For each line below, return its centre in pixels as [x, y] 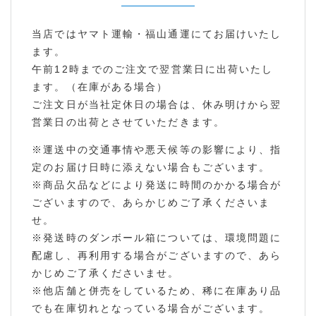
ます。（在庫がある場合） [100, 87]
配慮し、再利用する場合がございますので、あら [157, 256]
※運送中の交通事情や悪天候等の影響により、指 [157, 150]
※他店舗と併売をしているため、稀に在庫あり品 [157, 291]
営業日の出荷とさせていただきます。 [128, 122]
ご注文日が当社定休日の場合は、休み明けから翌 [157, 105]
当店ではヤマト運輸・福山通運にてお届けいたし [157, 34]
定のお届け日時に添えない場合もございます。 [151, 168]
